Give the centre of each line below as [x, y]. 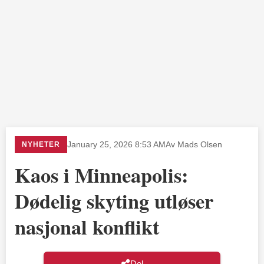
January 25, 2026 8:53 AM [116, 144]
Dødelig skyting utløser [114, 201]
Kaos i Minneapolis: [101, 175]
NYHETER [41, 144]
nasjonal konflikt [87, 227]
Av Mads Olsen [194, 144]
